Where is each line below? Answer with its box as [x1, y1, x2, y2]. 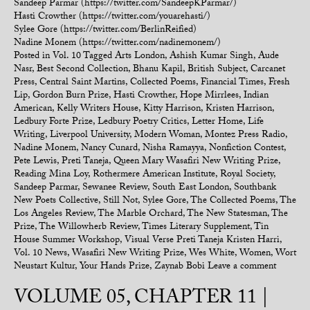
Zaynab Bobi [154, 259, 205, 275]
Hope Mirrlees [180, 88, 239, 104]
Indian [244, 88, 268, 104]
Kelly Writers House [57, 101, 138, 118]
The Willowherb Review [39, 219, 138, 236]
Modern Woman [134, 127, 200, 144]
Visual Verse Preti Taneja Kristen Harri [125, 232, 280, 249]
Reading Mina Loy [14, 167, 88, 183]
